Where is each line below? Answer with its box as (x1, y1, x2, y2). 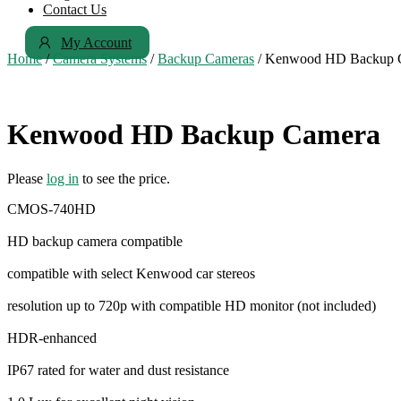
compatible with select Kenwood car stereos (7, 265, 255, 281)
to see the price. (79, 170, 170, 186)
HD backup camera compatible (7, 233, 183, 249)
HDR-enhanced (7, 329, 97, 346)
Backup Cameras (158, 51, 254, 66)
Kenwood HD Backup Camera (7, 118, 380, 151)
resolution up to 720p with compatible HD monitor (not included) (7, 297, 376, 313)
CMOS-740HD (7, 200, 96, 217)
